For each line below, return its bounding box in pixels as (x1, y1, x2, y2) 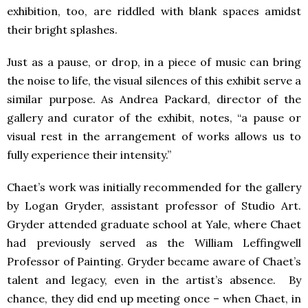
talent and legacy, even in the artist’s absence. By (7, 272, 301, 287)
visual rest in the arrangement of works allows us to (7, 129, 301, 143)
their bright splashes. (7, 22, 118, 36)
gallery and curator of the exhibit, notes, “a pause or (7, 110, 301, 124)
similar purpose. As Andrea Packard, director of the (7, 91, 301, 106)
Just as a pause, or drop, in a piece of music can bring (7, 54, 301, 69)
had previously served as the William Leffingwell (7, 235, 301, 250)
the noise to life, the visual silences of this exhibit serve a (7, 73, 301, 87)
